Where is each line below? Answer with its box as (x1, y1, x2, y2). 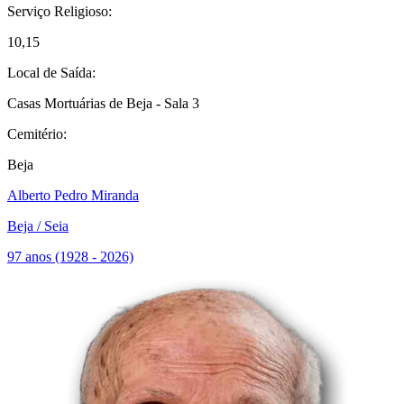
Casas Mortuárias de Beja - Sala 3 (7, 96, 199, 111)
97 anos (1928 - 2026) (7, 249, 133, 264)
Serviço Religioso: (7, 4, 112, 19)
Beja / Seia (7, 218, 69, 234)
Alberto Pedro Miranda (7, 188, 139, 203)
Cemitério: (7, 126, 67, 142)
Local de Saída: (7, 65, 96, 80)
